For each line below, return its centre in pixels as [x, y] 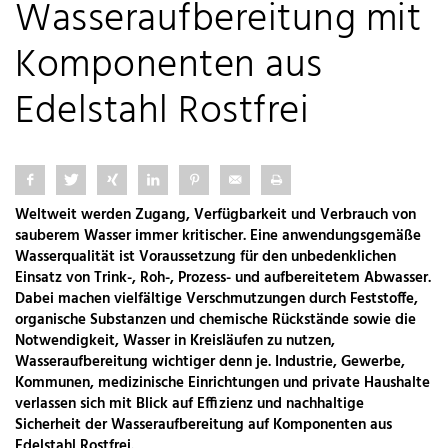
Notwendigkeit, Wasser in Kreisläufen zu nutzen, [175, 341]
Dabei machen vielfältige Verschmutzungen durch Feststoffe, [216, 299]
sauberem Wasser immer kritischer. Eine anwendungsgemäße [218, 236]
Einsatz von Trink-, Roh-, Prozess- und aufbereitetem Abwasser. [223, 278]
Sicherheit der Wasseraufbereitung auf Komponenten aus [203, 425]
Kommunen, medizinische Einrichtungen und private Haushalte [222, 383]
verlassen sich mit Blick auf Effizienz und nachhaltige [189, 404]
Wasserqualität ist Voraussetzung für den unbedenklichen [205, 257]
